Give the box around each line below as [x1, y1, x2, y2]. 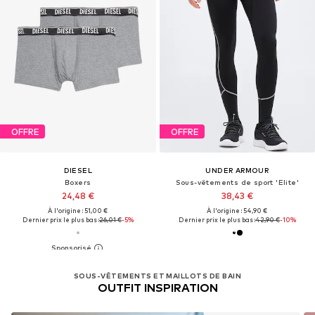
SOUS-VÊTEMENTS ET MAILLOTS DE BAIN [73, 271, 242, 280]
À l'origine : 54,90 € [207, 207, 268, 215]
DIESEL [63, 166, 92, 175]
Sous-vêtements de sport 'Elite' [175, 178, 299, 187]
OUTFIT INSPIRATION [97, 281, 218, 295]
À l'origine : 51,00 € [48, 207, 108, 215]
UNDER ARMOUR [205, 166, 269, 175]
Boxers [65, 178, 91, 187]
